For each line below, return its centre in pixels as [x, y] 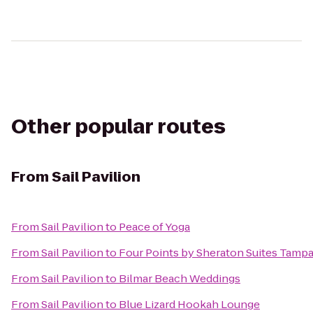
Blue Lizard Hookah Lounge [189, 304]
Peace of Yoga [154, 227]
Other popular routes [118, 127]
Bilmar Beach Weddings [180, 278]
